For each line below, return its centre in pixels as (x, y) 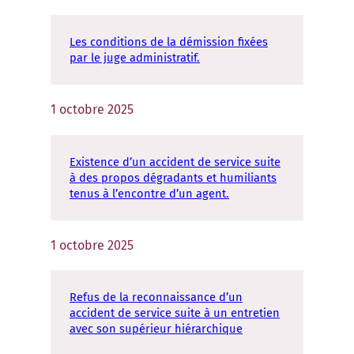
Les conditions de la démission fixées (169, 41)
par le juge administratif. (135, 57)
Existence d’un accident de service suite (175, 162)
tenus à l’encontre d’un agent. (149, 193)
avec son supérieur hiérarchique (156, 329)
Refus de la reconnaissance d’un (156, 298)
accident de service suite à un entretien (175, 313)
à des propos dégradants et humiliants (173, 177)
